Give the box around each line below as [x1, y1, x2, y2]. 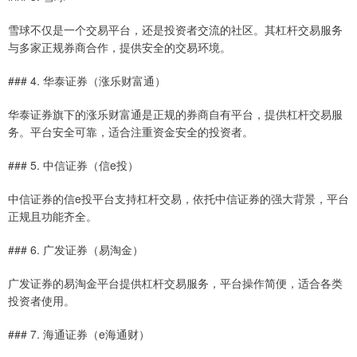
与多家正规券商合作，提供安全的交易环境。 [8, 39, 231, 56]
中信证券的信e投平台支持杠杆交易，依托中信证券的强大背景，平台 [8, 190, 349, 207]
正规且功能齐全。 [8, 208, 97, 225]
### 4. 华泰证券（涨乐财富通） [8, 73, 166, 89]
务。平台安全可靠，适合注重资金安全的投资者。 [8, 124, 253, 140]
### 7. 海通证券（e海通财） [8, 326, 150, 343]
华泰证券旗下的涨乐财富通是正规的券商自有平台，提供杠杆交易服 [8, 106, 343, 123]
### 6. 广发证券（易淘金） [8, 241, 143, 258]
